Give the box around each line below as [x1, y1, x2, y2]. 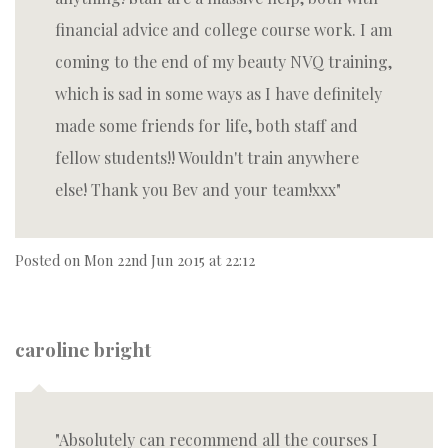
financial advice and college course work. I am [55, 19, 392, 40]
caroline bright [15, 336, 151, 362]
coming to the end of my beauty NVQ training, [55, 51, 392, 72]
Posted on [15, 250, 84, 270]
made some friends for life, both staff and [55, 115, 358, 136]
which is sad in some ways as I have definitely [55, 83, 382, 104]
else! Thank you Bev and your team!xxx [55, 179, 336, 200]
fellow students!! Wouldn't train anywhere [55, 147, 359, 168]
